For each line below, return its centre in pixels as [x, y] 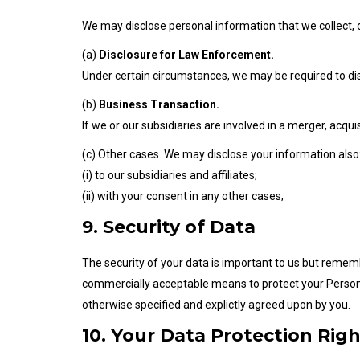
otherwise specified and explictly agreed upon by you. [216, 305]
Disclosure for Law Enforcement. [186, 55]
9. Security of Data [169, 227]
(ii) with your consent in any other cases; [183, 196]
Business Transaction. [159, 104]
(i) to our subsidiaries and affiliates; [170, 175]
